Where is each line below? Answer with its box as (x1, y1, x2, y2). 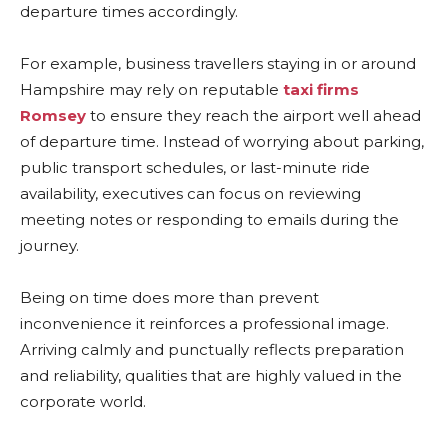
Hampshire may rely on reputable (20, 80, 283, 99)
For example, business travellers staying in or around (20, 54, 416, 73)
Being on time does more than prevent (20, 288, 319, 307)
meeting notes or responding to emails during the (20, 210, 399, 229)
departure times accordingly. (20, 2, 238, 21)
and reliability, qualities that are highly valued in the (20, 366, 402, 385)
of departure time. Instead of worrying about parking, (20, 132, 424, 151)
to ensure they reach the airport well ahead (86, 106, 421, 125)
